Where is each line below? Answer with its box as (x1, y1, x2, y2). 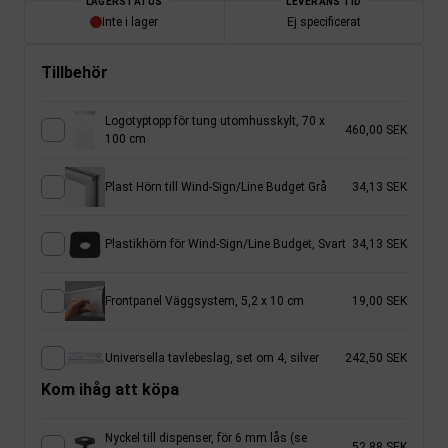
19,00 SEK (352, 293, 407, 308)
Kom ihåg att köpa (41, 379, 179, 399)
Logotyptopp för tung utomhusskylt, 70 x (105, 113, 325, 128)
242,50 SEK (345, 350, 407, 365)
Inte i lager (102, 14, 159, 29)
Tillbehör (41, 62, 108, 82)
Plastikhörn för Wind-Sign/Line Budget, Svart (105, 236, 346, 251)
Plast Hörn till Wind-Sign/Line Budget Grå (105, 179, 327, 194)
